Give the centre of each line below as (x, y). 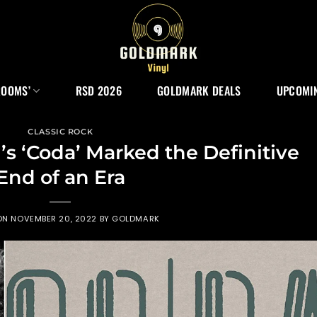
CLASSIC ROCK (60, 132)
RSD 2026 (99, 91)
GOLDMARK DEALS (199, 91)
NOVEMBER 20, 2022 (54, 218)
